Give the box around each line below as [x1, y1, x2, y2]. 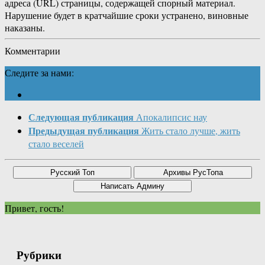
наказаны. [5, 21, 45, 34]
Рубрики [17, 247, 62, 263]
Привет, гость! [5, 202, 64, 215]
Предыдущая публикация [28, 124, 139, 138]
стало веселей [28, 137, 84, 150]
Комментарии [5, 44, 60, 57]
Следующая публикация [28, 110, 134, 124]
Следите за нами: [5, 66, 74, 79]
